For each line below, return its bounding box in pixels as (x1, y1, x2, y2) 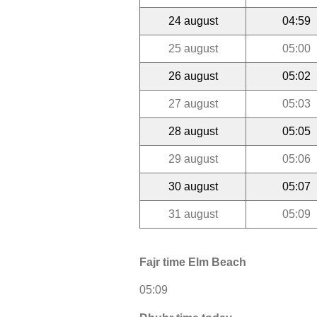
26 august (168, 69, 218, 82)
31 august (168, 207, 218, 220)
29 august (168, 152, 218, 165)
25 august (168, 42, 218, 54)
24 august (168, 14, 218, 27)
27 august (168, 97, 218, 110)
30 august (168, 180, 218, 192)
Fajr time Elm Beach (139, 256, 246, 269)
